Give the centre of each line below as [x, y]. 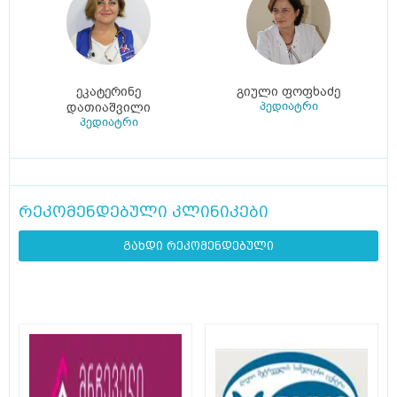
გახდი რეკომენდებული [198, 246]
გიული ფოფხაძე [288, 92]
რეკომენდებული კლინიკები [144, 212]
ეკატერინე [109, 92]
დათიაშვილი [109, 108]
